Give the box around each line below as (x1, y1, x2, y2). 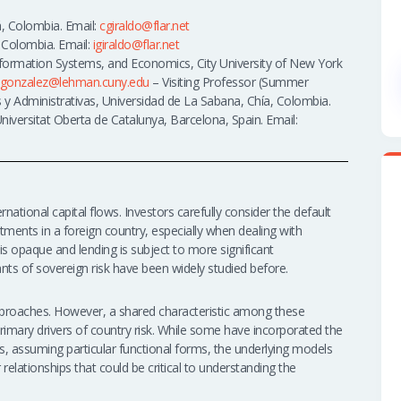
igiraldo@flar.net (92, 36, 179, 54)
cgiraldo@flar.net (99, 17, 190, 35)
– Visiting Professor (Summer (149, 73, 308, 91)
